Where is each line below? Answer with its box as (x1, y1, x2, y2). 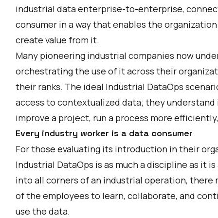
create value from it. (16, 34, 99, 46)
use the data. (16, 205, 70, 217)
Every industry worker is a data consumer (16, 127, 193, 139)
